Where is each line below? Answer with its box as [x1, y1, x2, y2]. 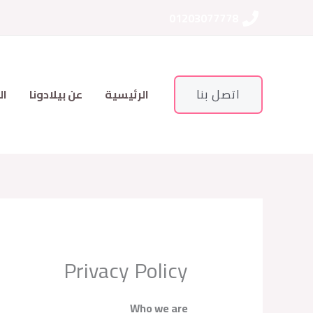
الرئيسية [105, 84, 149, 105]
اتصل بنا [196, 83, 240, 105]
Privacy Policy [64, 251, 189, 291]
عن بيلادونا [29, 84, 82, 105]
